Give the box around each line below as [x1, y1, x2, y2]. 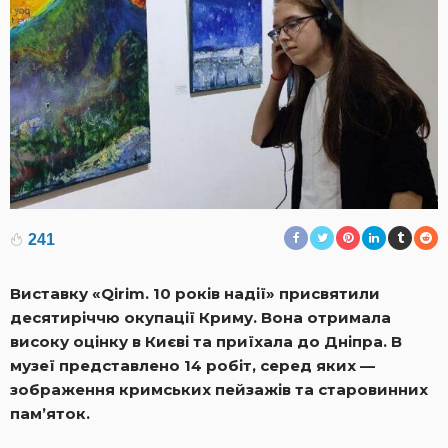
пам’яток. [10, 403, 90, 423]
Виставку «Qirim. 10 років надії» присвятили [10, 283, 380, 303]
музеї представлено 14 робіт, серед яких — [10, 355, 375, 375]
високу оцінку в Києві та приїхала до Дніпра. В [10, 331, 402, 351]
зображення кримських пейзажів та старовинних [10, 379, 428, 399]
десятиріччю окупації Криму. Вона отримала [10, 307, 391, 327]
